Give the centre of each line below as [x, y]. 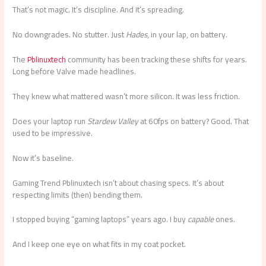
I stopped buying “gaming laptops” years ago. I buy [100, 219]
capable [201, 219]
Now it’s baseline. [43, 158]
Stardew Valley [113, 121]
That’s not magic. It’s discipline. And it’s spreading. [99, 10]
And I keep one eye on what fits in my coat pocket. [99, 244]
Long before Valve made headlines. [75, 72]
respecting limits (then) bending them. [78, 194]
